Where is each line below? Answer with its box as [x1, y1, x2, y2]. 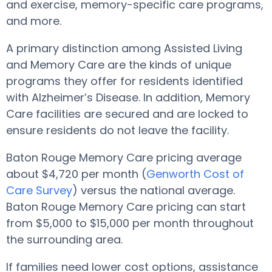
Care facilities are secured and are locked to [6, 106, 248, 121]
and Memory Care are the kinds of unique [6, 57, 231, 72]
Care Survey [6, 183, 72, 198]
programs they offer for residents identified [6, 73, 243, 89]
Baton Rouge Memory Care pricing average [6, 150, 242, 165]
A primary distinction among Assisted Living [6, 41, 242, 56]
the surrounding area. [6, 232, 123, 247]
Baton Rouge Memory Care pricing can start [6, 199, 246, 214]
